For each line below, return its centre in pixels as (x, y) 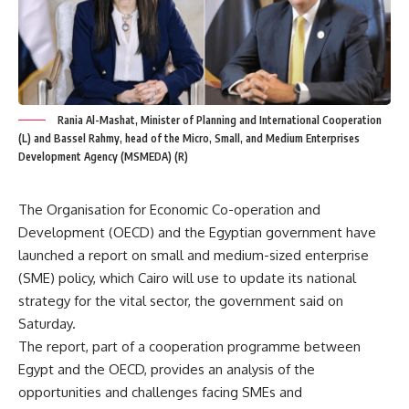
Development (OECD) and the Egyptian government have (197, 233)
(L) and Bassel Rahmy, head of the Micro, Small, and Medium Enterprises (189, 139)
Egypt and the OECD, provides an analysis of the (167, 370)
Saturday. (47, 324)
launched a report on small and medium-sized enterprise (194, 256)
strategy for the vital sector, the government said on (181, 301)
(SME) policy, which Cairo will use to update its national (187, 278)
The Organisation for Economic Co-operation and (169, 210)
